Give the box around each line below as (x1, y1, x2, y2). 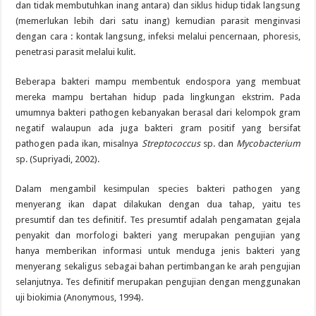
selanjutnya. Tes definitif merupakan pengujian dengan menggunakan (16, 276, 300, 288)
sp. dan (202, 138, 236, 150)
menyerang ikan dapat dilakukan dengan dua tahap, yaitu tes (16, 199, 300, 210)
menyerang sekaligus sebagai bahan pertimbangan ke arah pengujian (16, 261, 300, 272)
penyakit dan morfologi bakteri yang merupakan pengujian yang (16, 230, 300, 241)
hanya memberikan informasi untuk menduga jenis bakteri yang (16, 245, 300, 257)
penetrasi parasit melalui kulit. (16, 47, 136, 58)
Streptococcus (141, 138, 203, 150)
